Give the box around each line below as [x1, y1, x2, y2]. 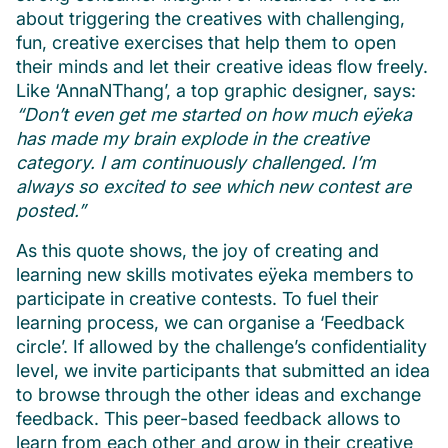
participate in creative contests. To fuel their [16, 287, 379, 309]
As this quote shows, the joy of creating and [16, 239, 379, 261]
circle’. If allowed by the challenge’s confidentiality [16, 335, 427, 357]
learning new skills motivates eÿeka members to [16, 263, 414, 285]
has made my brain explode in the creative [16, 127, 369, 149]
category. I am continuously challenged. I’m [16, 151, 376, 173]
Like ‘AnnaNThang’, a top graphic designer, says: [16, 79, 416, 101]
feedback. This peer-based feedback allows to [16, 407, 401, 429]
